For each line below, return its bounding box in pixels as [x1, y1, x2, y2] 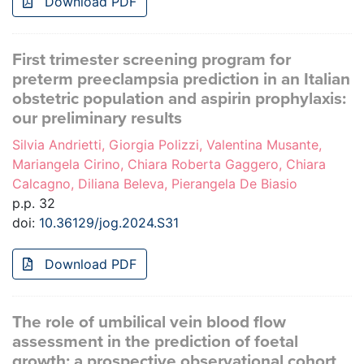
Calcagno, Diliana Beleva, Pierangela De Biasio [12, 175, 297, 193]
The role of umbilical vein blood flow [12, 312, 286, 333]
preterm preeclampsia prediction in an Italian [12, 69, 350, 90]
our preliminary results [12, 108, 182, 129]
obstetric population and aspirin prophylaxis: [12, 89, 346, 110]
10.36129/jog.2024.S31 [39, 214, 179, 232]
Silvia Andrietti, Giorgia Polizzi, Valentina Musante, [12, 136, 322, 154]
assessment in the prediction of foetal [12, 331, 298, 353]
